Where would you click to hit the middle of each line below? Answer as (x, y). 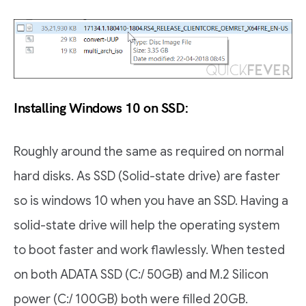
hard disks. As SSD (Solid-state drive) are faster (147, 176)
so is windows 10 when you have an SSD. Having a (151, 200)
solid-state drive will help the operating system (147, 225)
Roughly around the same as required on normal (149, 151)
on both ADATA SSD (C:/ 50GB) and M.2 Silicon (141, 274)
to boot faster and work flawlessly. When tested (149, 250)
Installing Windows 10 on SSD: (101, 108)
